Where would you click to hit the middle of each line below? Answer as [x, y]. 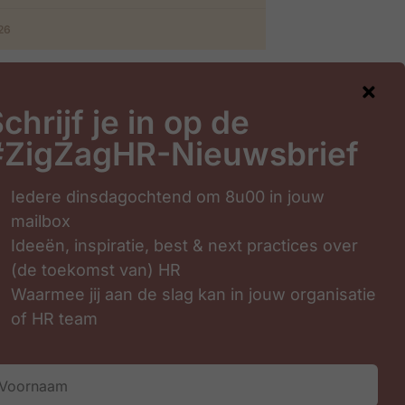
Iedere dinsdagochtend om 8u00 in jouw [168, 197]
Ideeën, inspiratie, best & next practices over [184, 245]
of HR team [54, 319]
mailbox [41, 221]
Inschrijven [94, 344]
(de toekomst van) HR [96, 270]
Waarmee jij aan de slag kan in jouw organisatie [193, 294]
